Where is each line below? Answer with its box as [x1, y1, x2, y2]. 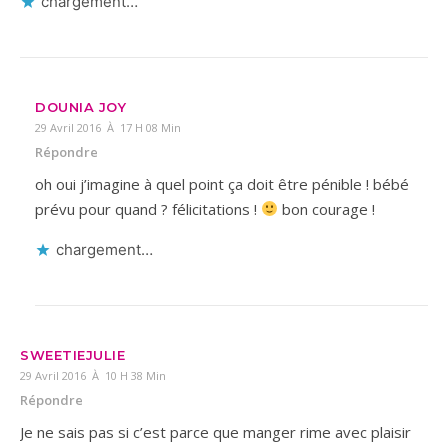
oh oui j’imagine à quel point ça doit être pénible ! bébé [35, 173, 409, 194]
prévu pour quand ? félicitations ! [35, 198, 261, 219]
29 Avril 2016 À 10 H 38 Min [20, 367, 166, 383]
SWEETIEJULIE [20, 346, 125, 363]
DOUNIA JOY [35, 98, 126, 115]
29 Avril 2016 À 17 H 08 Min [35, 119, 181, 135]
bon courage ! [278, 198, 376, 219]
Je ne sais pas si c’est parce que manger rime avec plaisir [20, 421, 411, 442]
